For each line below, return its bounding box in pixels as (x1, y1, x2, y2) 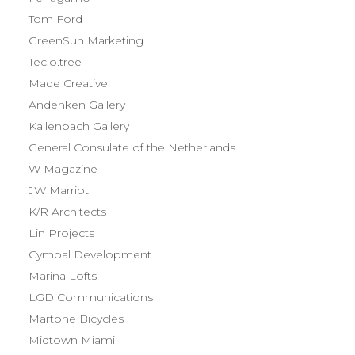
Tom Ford (29, 12, 82, 26)
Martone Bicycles (29, 311, 124, 326)
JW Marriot (29, 183, 89, 197)
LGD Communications (29, 290, 153, 304)
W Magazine (29, 162, 97, 176)
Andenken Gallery (29, 97, 125, 112)
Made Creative (29, 76, 108, 90)
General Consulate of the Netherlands (29, 140, 235, 155)
